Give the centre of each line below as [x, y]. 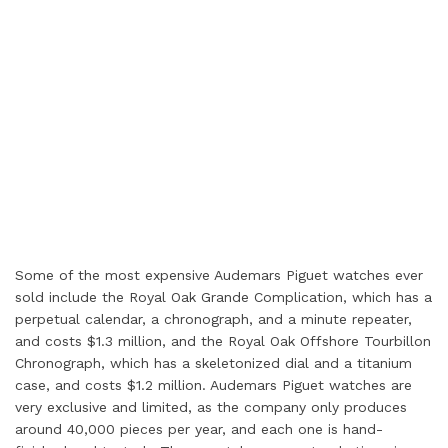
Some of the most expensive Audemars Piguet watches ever [219, 275]
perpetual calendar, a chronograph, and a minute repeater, [213, 319]
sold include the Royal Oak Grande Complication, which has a [223, 297]
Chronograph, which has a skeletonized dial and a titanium [213, 363]
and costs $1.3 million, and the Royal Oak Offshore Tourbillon [223, 341]
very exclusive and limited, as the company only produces [211, 407]
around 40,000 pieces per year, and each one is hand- [199, 429]
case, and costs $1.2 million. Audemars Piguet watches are [213, 385]
